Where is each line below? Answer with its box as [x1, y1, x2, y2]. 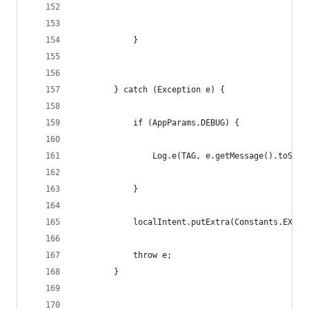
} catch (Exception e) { [75, 85, 225, 94]
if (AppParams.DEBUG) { [75, 118, 239, 128]
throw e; [75, 250, 172, 260]
